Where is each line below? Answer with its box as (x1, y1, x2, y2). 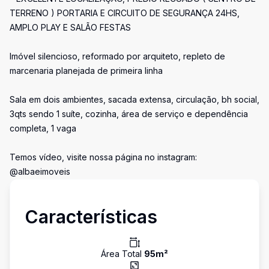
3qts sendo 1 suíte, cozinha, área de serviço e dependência (10, 109, 248, 119)
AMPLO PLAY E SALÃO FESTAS (10, 22, 131, 32)
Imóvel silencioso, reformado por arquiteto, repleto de (10, 51, 225, 61)
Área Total (101, 249, 144, 259)
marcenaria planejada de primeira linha (10, 65, 163, 76)
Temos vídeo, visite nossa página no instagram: (10, 152, 197, 162)
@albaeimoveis (10, 166, 70, 177)
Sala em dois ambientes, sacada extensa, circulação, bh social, (10, 94, 259, 104)
